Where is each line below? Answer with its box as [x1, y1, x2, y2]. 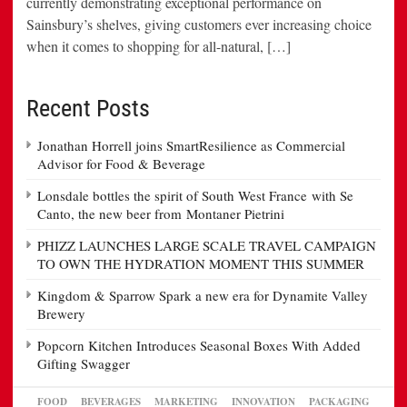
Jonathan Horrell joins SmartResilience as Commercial [37, 136, 345, 155]
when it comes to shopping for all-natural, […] [26, 36, 291, 56]
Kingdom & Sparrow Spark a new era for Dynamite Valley [37, 286, 368, 305]
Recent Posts [26, 94, 150, 123]
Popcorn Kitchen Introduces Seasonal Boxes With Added [37, 336, 361, 355]
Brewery [37, 304, 85, 323]
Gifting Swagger [37, 354, 130, 373]
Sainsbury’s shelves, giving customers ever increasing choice [26, 15, 372, 35]
